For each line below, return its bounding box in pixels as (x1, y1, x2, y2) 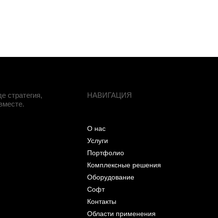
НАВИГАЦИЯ (87, 91, 132, 99)
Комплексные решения (87, 161, 162, 169)
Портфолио (87, 148, 125, 157)
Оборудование (87, 173, 135, 181)
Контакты (87, 197, 117, 205)
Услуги (87, 136, 109, 145)
